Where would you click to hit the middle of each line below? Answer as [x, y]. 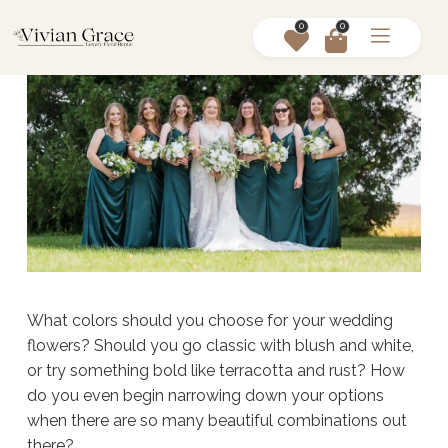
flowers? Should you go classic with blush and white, [220, 345]
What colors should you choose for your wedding [210, 320]
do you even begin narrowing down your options [205, 395]
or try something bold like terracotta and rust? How [216, 370]
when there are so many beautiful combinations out [217, 420]
